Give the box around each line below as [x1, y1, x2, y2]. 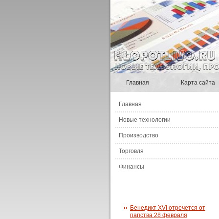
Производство [119, 132, 158, 139]
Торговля [119, 148, 144, 154]
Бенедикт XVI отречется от [130, 204, 205, 211]
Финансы [119, 163, 144, 170]
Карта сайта [181, 79, 215, 86]
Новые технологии [119, 116, 171, 123]
